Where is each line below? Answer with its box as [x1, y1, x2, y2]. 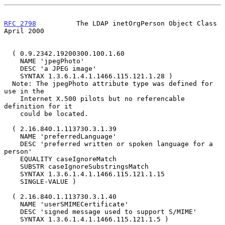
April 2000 [4, 27, 44, 35]
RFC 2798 [4, 19, 36, 27]
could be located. [4, 109, 20, 118]
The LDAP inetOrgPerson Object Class [36, 19, 217, 27]
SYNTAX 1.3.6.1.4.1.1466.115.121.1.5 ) [4, 215, 20, 223]
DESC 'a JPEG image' [4, 64, 20, 72]
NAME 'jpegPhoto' [4, 57, 20, 65]
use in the [4, 87, 44, 95]
